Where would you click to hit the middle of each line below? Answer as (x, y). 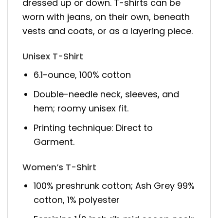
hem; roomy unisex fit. (81, 108)
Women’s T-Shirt (59, 167)
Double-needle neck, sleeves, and (107, 94)
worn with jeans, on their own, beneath (106, 17)
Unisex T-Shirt (53, 56)
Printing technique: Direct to (93, 127)
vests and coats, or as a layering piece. (108, 31)
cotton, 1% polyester (77, 200)
